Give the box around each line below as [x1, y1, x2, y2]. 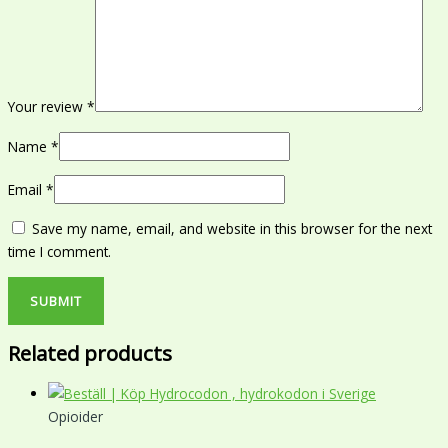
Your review [8, 97, 87, 117]
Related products [8, 339, 172, 367]
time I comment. [8, 242, 111, 262]
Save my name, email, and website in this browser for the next [32, 219, 432, 239]
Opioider [48, 407, 103, 427]
